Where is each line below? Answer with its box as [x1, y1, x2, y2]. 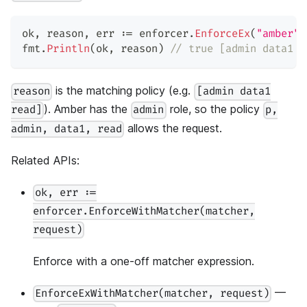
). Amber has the [44, 102, 132, 116]
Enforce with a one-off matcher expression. [33, 254, 254, 269]
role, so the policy [166, 102, 263, 116]
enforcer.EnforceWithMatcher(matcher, [33, 204, 255, 218]
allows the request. [124, 121, 223, 135]
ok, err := [35, 186, 97, 199]
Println [47, 42, 90, 56]
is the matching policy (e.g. [52, 84, 195, 98]
